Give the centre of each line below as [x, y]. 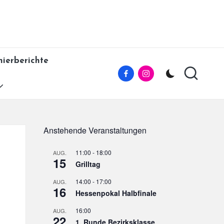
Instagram [165, 73]
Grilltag [88, 164]
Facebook [142, 73]
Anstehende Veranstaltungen [95, 130]
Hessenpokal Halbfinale [116, 193]
